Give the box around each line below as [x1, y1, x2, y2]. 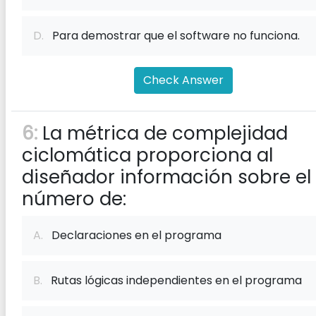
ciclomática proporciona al [22, 142, 273, 168]
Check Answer [143, 72, 224, 88]
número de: [22, 186, 126, 212]
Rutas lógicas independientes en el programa [42, 272, 302, 288]
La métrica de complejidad [37, 121, 288, 146]
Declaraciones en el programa [43, 227, 221, 243]
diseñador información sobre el [22, 164, 311, 190]
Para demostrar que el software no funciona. [44, 28, 300, 44]
